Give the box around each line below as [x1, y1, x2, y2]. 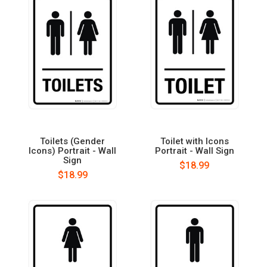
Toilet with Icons [160, 135, 229, 147]
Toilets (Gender [40, 135, 105, 147]
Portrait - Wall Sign [154, 145, 234, 156]
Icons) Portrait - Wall [29, 145, 117, 156]
